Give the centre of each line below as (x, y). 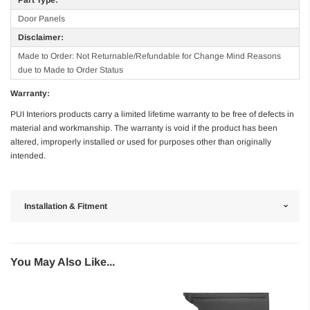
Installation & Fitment (66, 206)
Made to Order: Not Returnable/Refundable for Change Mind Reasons (149, 56)
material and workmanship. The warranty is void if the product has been (144, 128)
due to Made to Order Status (71, 70)
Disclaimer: (41, 37)
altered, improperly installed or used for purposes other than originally (141, 142)
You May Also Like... (63, 262)
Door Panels (42, 18)
